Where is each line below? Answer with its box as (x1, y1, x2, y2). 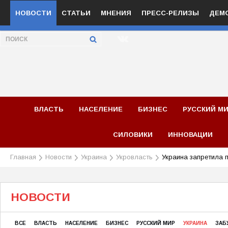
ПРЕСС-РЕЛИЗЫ (141, 9, 199, 17)
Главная (10, 153, 36, 161)
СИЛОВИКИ (113, 131, 153, 138)
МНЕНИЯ (101, 9, 131, 17)
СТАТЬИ (62, 9, 91, 17)
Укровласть (116, 153, 153, 161)
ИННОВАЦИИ (168, 131, 213, 138)
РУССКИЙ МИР (136, 220, 175, 226)
